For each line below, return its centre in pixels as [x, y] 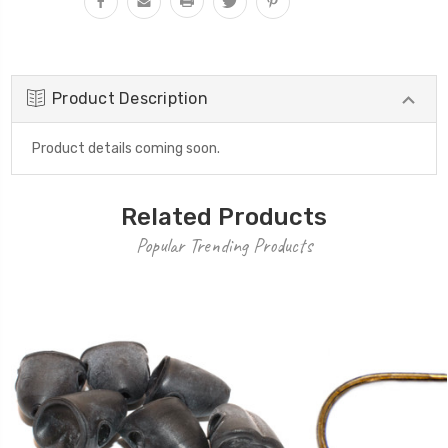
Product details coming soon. [126, 148]
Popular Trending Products [224, 245]
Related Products [224, 216]
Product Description [130, 98]
